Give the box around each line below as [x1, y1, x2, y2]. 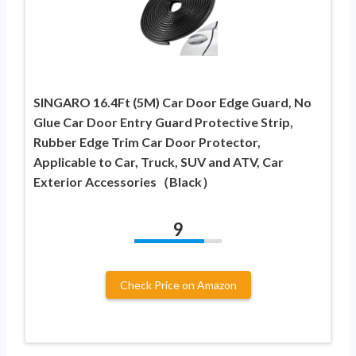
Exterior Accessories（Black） [33, 174, 215, 190]
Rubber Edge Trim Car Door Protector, [33, 134, 261, 150]
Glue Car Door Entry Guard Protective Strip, [33, 114, 293, 130]
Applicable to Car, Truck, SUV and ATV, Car [33, 154, 284, 170]
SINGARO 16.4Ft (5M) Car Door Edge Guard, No [33, 95, 311, 110]
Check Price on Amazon [119, 278, 237, 292]
